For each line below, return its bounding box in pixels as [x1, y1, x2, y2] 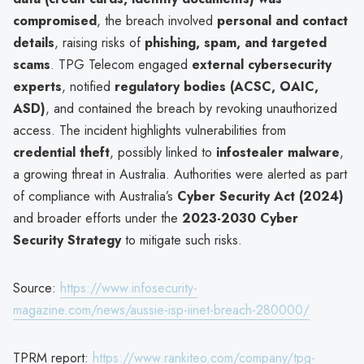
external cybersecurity [192, 54, 331, 74]
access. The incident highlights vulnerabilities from [13, 120, 286, 140]
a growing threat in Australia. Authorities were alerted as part [13, 164, 347, 184]
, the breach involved [97, 11, 217, 30]
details [13, 32, 54, 52]
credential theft [13, 142, 110, 162]
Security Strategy [13, 230, 121, 249]
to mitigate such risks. [121, 230, 242, 249]
